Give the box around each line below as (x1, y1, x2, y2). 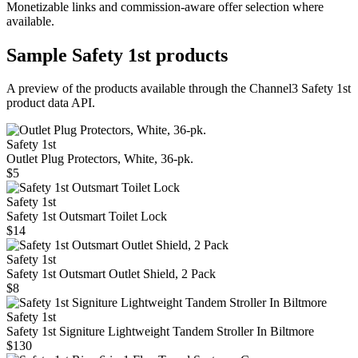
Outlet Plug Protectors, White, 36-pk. (6, 152, 193, 166)
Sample (6, 44, 72, 66)
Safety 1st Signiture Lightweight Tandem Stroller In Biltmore (6, 324, 314, 339)
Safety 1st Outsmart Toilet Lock (6, 209, 167, 224)
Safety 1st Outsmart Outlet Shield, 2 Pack (6, 267, 216, 281)
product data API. (6, 96, 95, 110)
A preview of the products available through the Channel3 (6, 82, 298, 96)
